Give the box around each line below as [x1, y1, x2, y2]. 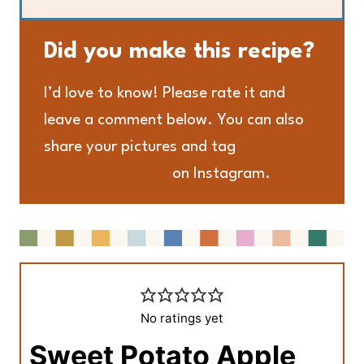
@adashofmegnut [44, 165, 168, 182]
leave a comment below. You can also [44, 111, 304, 128]
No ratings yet [141, 310, 223, 326]
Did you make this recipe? [44, 40, 314, 63]
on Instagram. [168, 165, 271, 182]
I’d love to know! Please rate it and [44, 84, 285, 102]
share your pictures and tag [44, 138, 236, 155]
